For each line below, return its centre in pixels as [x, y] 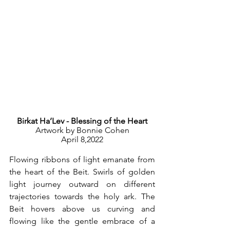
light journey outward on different [82, 184]
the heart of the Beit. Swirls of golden [82, 172]
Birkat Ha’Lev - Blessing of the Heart [82, 121]
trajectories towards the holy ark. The [82, 196]
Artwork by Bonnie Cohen [82, 130]
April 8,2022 [82, 139]
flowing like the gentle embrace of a [82, 221]
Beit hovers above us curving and [82, 209]
